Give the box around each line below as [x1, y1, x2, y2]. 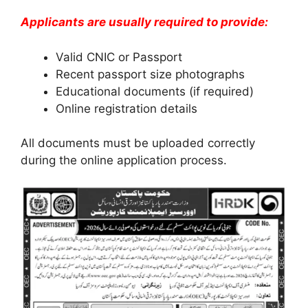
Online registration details [56, 101, 197, 115]
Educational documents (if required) [56, 84, 254, 98]
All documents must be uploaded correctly [21, 136, 255, 151]
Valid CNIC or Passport [56, 49, 182, 64]
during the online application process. [21, 153, 227, 168]
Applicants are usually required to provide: [21, 15, 268, 30]
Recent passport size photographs [56, 67, 245, 81]
